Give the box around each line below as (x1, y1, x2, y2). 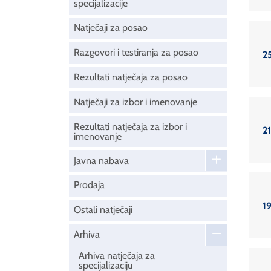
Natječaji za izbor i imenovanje (74, 96, 197, 108)
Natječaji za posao (74, 22, 148, 34)
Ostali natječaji (74, 204, 132, 216)
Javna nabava (74, 154, 129, 166)
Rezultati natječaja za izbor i (74, 120, 187, 132)
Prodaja (74, 179, 105, 191)
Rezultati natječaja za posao (74, 71, 188, 83)
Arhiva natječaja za (79, 250, 155, 262)
